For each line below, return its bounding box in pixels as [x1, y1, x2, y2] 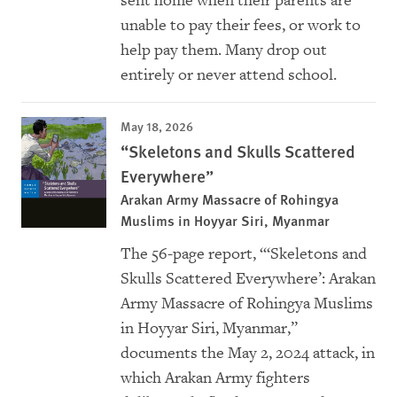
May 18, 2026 [121, 117, 193, 136]
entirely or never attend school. [121, 65, 337, 86]
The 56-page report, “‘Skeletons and [121, 244, 367, 265]
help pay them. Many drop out [121, 40, 327, 61]
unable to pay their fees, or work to [121, 15, 361, 36]
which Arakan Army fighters [121, 368, 310, 389]
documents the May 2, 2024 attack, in [121, 343, 375, 364]
